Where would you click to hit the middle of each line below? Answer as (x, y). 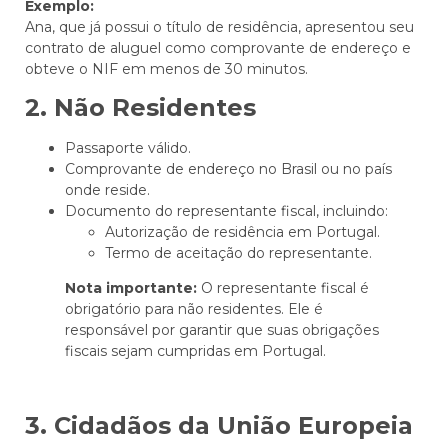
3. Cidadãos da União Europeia (219, 425)
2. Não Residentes (140, 107)
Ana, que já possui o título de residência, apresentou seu (219, 26)
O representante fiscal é (283, 287)
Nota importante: (131, 287)
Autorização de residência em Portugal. (242, 231)
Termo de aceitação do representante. (238, 252)
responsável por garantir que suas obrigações (222, 329)
